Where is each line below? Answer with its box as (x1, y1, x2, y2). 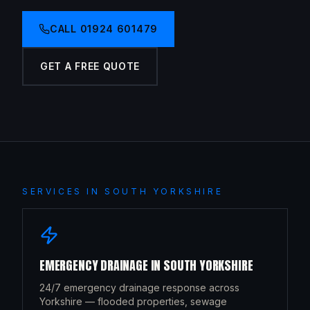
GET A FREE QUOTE (40, 60, 140, 72)
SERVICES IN (22, 186, 105, 197)
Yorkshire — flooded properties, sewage (39, 295, 227, 307)
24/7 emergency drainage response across (39, 282, 239, 293)
